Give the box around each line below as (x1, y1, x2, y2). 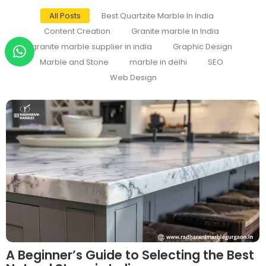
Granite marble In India (131, 26, 219, 37)
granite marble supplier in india (31, 41, 152, 53)
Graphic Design (172, 41, 232, 53)
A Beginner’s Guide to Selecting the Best (6, 246, 254, 264)
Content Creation (44, 26, 110, 37)
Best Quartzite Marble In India (102, 10, 214, 22)
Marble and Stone (40, 56, 109, 68)
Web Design (109, 72, 157, 84)
